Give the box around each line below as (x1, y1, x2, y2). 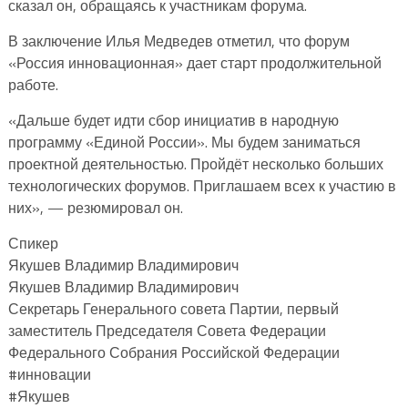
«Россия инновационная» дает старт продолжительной (7, 51, 382, 74)
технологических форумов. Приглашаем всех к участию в (7, 174, 396, 197)
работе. (7, 73, 58, 96)
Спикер (7, 231, 58, 254)
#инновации (7, 362, 91, 385)
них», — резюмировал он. (7, 196, 183, 219)
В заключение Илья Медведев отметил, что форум (7, 29, 350, 52)
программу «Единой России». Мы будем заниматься (7, 130, 361, 153)
